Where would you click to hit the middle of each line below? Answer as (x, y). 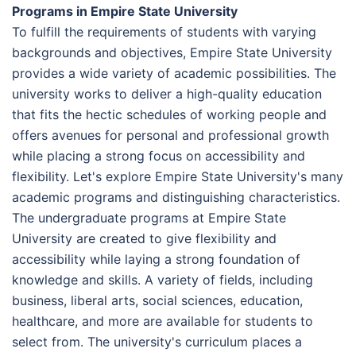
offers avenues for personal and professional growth (170, 135)
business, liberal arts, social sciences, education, (157, 300)
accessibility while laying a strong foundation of (156, 259)
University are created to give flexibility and (144, 238)
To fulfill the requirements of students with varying (164, 31)
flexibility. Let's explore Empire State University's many (178, 176)
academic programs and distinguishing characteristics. (176, 197)
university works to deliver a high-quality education (167, 93)
